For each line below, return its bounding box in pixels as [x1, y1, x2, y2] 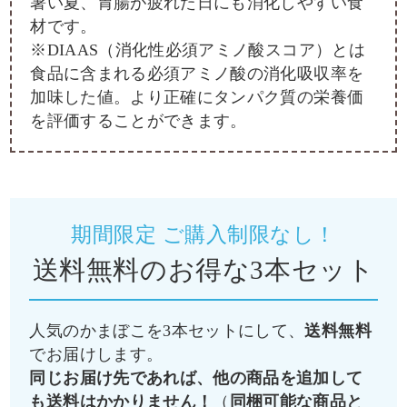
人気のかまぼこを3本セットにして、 [29, 321, 305, 340]
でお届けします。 [29, 344, 164, 363]
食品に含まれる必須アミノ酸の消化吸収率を [30, 65, 364, 84]
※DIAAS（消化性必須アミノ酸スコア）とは [30, 41, 365, 60]
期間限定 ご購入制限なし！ [71, 222, 336, 246]
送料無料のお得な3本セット [32, 254, 375, 284]
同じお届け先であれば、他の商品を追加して [29, 368, 363, 387]
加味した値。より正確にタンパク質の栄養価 [30, 88, 364, 107]
